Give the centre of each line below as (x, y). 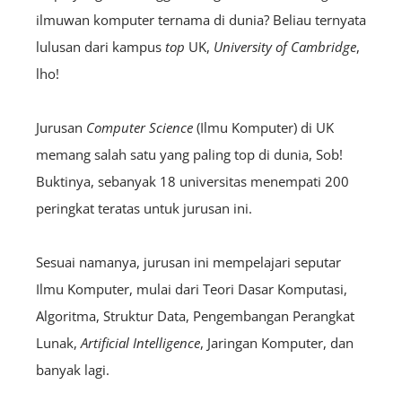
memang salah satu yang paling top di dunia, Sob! (189, 154)
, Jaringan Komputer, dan (277, 342)
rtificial (109, 342)
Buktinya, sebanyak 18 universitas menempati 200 (192, 181)
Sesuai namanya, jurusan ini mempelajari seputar (188, 262)
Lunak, (58, 342)
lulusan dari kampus (100, 46)
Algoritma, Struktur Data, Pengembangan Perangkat (195, 315)
